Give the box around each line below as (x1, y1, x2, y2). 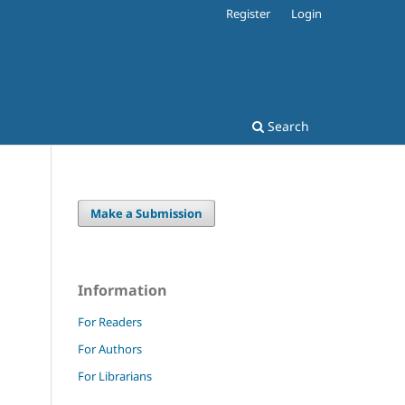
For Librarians (78, 367, 152, 384)
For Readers (78, 313, 142, 330)
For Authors (78, 340, 142, 357)
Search (264, 117, 309, 135)
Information (78, 279, 167, 300)
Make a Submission (90, 204, 203, 221)
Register (226, 5, 271, 22)
